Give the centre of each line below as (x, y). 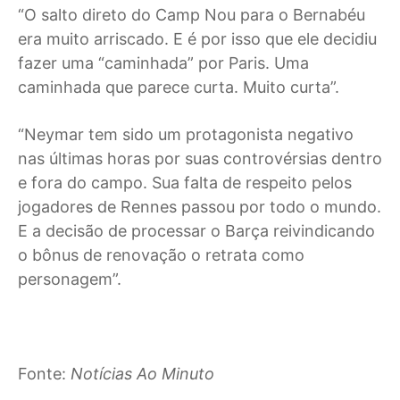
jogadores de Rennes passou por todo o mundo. (200, 207)
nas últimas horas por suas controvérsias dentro (200, 159)
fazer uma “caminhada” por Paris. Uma (163, 63)
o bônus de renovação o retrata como (161, 255)
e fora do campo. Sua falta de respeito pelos (185, 183)
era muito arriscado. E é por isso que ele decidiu (197, 39)
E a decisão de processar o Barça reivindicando (196, 231)
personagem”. (70, 279)
